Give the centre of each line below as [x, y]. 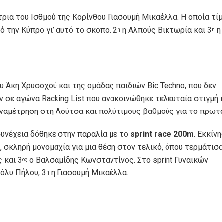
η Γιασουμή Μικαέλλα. [89, 173]
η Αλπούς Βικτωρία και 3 [166, 30]
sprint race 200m [161, 134]
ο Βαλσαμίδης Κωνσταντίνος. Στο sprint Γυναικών [118, 160]
